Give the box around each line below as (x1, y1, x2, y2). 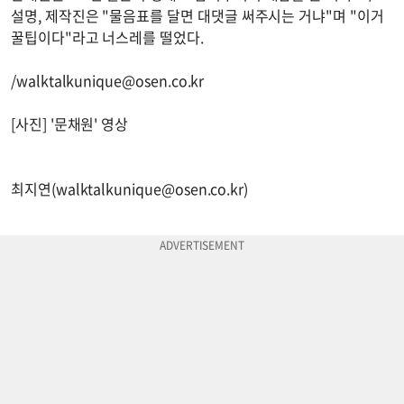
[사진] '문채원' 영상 (11, 112, 129, 134)
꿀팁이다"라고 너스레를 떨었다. (11, 25, 207, 48)
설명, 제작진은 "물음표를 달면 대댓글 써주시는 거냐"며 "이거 (11, 4, 384, 26)
